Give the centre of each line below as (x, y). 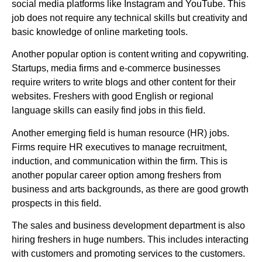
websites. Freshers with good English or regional (113, 96)
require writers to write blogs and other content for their (124, 82)
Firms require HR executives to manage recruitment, (119, 147)
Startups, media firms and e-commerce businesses (116, 68)
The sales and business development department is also (128, 226)
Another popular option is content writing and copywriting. (130, 54)
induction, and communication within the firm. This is (120, 161)
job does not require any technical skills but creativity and (130, 18)
